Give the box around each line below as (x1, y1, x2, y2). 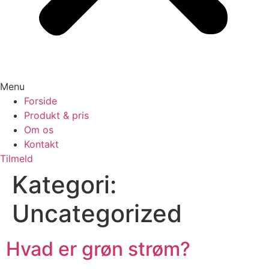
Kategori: (12, 170, 116, 199)
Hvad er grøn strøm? (6, 237, 190, 261)
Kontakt (24, 138, 59, 150)
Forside (24, 95, 57, 107)
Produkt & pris (24, 109, 89, 121)
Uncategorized (12, 199, 182, 228)
